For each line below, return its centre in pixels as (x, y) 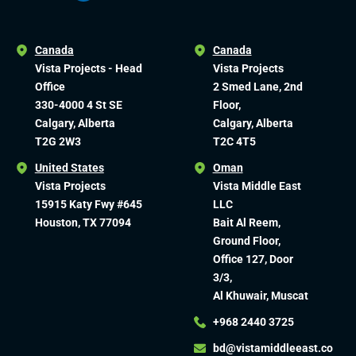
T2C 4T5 (234, 141)
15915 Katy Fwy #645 (88, 204)
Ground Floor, (246, 240)
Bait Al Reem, (246, 222)
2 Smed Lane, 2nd (257, 86)
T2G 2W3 (58, 141)
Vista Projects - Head (88, 68)
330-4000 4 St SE (78, 104)
